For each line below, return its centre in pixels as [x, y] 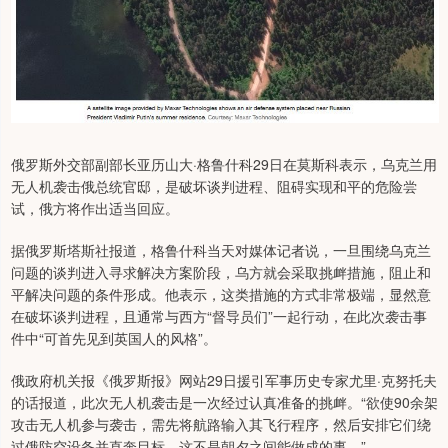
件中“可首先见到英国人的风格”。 [114, 337]
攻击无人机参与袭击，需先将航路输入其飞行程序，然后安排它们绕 [221, 423]
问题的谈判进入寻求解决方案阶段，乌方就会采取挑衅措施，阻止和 [221, 271]
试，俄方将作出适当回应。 [95, 207]
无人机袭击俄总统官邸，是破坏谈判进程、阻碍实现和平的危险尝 [214, 185]
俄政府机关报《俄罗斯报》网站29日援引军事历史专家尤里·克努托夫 [224, 379]
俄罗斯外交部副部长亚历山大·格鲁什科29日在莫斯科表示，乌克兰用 [224, 163]
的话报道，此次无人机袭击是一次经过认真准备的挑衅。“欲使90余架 [224, 401]
